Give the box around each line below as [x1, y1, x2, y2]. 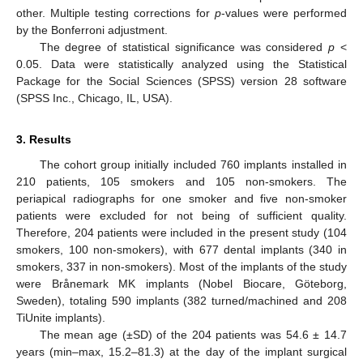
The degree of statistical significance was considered [39, 40, 329, 53]
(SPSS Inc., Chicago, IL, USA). [16, 91, 173, 105]
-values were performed [220, 6, 348, 19]
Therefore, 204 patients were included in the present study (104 [16, 225, 347, 239]
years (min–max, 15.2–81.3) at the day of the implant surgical [16, 344, 347, 358]
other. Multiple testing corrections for [16, 6, 215, 19]
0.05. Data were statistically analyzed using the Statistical [16, 57, 347, 70]
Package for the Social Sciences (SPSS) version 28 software [16, 74, 347, 88]
